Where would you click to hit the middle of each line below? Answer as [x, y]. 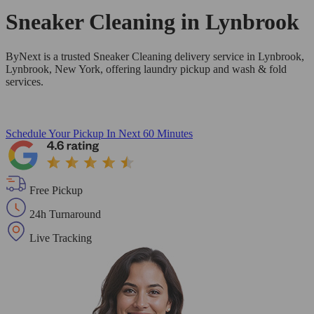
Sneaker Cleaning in [105, 22]
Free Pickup [56, 190]
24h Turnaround [65, 214]
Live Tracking [61, 238]
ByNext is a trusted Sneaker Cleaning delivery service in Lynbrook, [155, 56]
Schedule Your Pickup [55, 133]
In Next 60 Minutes [150, 133]
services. [25, 81]
